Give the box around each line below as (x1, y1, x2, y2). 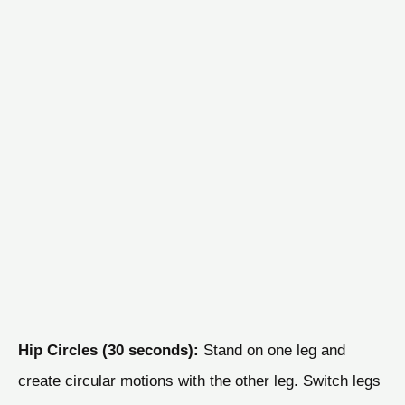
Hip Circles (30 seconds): (18, 340, 199, 359)
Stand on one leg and (199, 340, 345, 359)
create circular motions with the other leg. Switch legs (18, 371, 381, 390)
